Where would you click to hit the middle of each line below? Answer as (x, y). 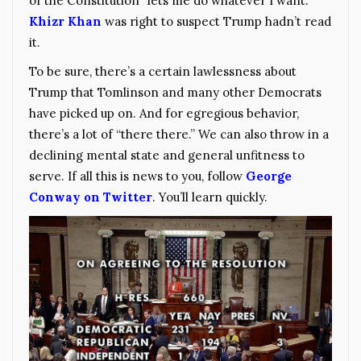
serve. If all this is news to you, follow (137, 176)
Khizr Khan (65, 22)
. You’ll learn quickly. (210, 197)
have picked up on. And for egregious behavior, (164, 114)
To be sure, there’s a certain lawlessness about (163, 72)
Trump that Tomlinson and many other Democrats (175, 93)
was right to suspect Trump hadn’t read (216, 22)
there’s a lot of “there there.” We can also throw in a (179, 135)
